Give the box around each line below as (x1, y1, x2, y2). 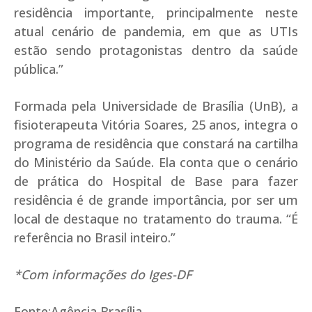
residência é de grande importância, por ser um (14, 191, 298, 208)
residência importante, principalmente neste (14, 3, 298, 21)
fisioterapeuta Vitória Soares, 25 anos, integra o (14, 116, 298, 133)
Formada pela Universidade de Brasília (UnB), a (14, 97, 298, 114)
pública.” (14, 60, 63, 77)
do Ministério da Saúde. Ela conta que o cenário (14, 153, 298, 171)
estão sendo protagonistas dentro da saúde (14, 41, 298, 58)
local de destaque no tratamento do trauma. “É (14, 210, 298, 227)
